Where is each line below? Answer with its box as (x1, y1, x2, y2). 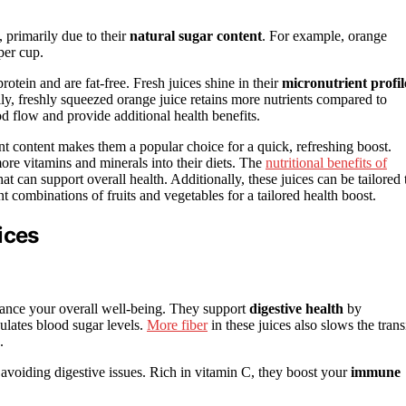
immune (351, 364, 401, 381)
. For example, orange (262, 28, 387, 44)
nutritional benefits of (266, 155, 387, 171)
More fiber (147, 317, 208, 333)
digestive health (249, 301, 343, 317)
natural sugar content (130, 28, 262, 44)
